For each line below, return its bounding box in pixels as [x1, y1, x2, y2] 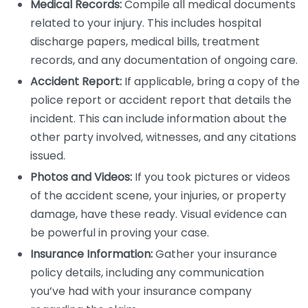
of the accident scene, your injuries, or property [30, 188, 286, 203]
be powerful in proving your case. [30, 225, 209, 241]
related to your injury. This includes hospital [30, 15, 261, 31]
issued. [30, 148, 65, 164]
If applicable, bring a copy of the [122, 74, 300, 89]
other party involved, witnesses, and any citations [30, 129, 296, 145]
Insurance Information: [30, 246, 153, 262]
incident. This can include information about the [30, 111, 287, 126]
